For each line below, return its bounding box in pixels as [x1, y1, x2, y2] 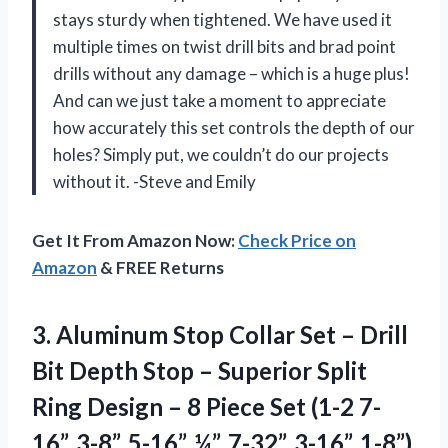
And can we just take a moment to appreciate [53, 89, 386, 111]
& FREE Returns [97, 256, 224, 278]
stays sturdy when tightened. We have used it [53, 8, 392, 30]
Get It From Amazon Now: [32, 229, 238, 251]
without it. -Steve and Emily [53, 170, 256, 192]
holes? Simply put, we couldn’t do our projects [53, 143, 389, 165]
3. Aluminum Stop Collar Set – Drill [32, 319, 408, 349]
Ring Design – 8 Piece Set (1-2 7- [32, 391, 381, 421]
